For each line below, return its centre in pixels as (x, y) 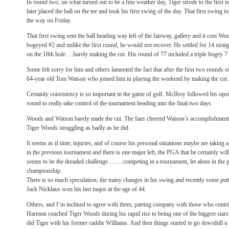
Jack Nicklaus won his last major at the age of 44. (86, 189)
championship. (44, 171)
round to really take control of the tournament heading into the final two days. (120, 103)
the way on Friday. (49, 20)
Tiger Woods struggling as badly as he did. (78, 128)
